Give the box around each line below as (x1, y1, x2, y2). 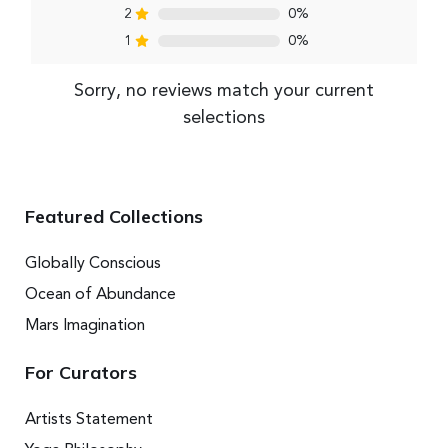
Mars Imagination (25, 317, 145, 334)
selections (183, 109, 265, 128)
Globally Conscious (25, 255, 161, 272)
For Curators (25, 360, 137, 384)
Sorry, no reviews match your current (74, 82, 374, 101)
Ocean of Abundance (25, 286, 176, 303)
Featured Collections (25, 204, 203, 228)
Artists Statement (25, 411, 153, 428)
